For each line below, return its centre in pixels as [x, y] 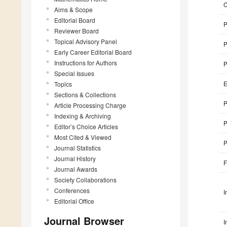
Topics [63, 84]
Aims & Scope [73, 9]
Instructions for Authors [86, 62]
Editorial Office [74, 201]
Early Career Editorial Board [93, 52]
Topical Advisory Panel [86, 41]
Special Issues [74, 73]
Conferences [72, 190]
